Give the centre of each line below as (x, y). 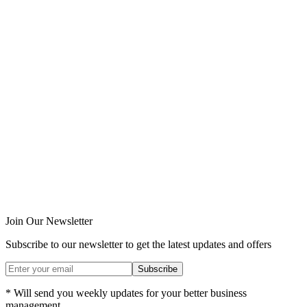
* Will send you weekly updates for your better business (126, 293)
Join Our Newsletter (49, 221)
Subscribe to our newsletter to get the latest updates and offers (138, 245)
